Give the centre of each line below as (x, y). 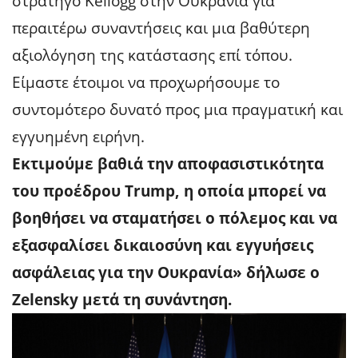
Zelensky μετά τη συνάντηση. (122, 299)
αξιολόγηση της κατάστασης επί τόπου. (152, 55)
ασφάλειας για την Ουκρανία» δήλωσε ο (166, 272)
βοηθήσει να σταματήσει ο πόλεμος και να (175, 218)
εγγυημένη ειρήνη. (78, 136)
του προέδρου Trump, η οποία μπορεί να (169, 191)
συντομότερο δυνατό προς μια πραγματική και (177, 109)
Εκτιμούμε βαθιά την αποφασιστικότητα (168, 163)
